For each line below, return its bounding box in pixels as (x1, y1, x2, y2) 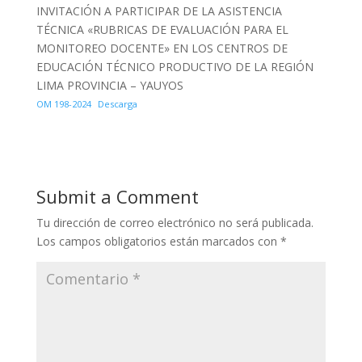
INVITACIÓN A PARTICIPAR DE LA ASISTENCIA (36, 3, 282, 19)
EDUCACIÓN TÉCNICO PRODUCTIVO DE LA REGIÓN (36, 59, 314, 74)
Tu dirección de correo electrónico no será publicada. (36, 215, 314, 230)
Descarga (98, 98, 138, 110)
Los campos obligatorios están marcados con (36, 234, 280, 249)
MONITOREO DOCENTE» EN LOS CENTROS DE (36, 40, 288, 56)
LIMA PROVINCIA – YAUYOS (36, 78, 183, 93)
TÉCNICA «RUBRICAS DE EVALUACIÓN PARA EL (36, 22, 288, 37)
